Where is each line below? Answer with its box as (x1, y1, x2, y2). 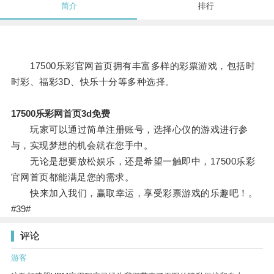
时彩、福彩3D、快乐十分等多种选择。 (10, 76, 175, 87)
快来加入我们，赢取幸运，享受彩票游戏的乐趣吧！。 (10, 188, 258, 199)
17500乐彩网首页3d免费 (10, 108, 110, 119)
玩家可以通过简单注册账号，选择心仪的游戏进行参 (10, 124, 248, 135)
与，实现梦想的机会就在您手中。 (10, 140, 154, 151)
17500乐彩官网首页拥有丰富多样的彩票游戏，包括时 (10, 61, 256, 72)
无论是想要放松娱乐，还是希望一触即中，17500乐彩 (10, 156, 256, 167)
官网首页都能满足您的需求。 (10, 172, 135, 183)
